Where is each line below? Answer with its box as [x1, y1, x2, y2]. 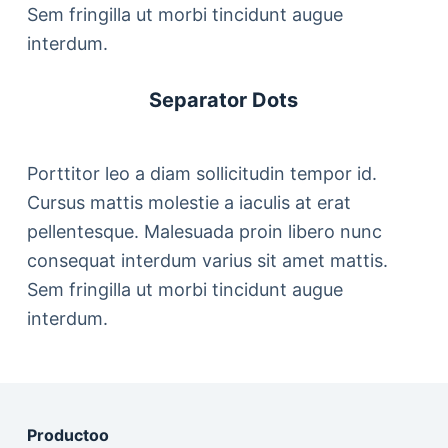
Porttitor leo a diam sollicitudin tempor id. [26, 163, 377, 184]
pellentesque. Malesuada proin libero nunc [26, 221, 382, 242]
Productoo [26, 425, 109, 446]
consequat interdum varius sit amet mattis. [26, 250, 388, 271]
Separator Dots [149, 88, 299, 112]
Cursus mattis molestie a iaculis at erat [26, 192, 351, 213]
